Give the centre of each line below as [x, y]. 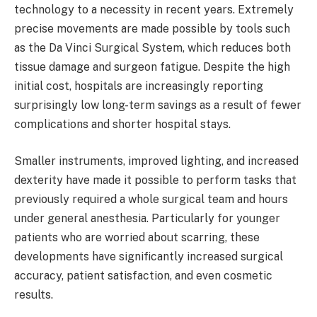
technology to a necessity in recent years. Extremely [154, 10]
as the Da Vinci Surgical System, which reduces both [152, 48]
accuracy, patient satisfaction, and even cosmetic [143, 275]
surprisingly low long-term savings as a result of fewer [158, 105]
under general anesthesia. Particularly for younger [147, 218]
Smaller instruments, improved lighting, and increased [156, 161]
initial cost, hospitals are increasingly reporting [139, 86]
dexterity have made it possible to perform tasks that [155, 180]
